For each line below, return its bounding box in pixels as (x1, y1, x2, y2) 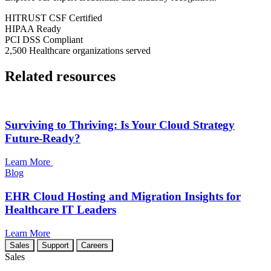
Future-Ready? (5, 132, 80, 145)
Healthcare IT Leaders (5, 203, 116, 216)
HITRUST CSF (5, 12, 69, 23)
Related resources (5, 68, 116, 84)
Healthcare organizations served (29, 45, 151, 56)
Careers (81, 240, 108, 250)
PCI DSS (5, 34, 43, 45)
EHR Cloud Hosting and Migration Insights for (5, 189, 241, 203)
